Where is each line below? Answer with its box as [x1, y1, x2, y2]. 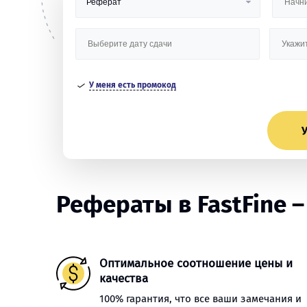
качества [99, 271, 148, 286]
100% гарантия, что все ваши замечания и [99, 293, 302, 305]
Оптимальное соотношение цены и [99, 256, 293, 271]
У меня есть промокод [88, 79, 176, 90]
